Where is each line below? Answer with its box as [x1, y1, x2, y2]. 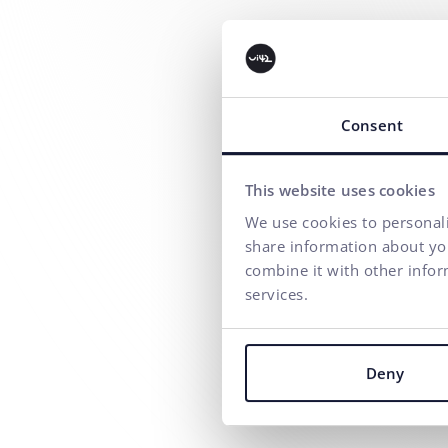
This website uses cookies [244, 180, 435, 201]
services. [244, 283, 308, 304]
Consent [341, 114, 403, 135]
